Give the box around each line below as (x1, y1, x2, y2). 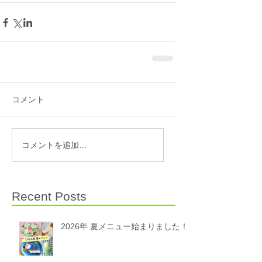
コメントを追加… (22, 140, 87, 150)
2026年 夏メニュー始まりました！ (61, 222, 188, 231)
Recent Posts (12, 189, 87, 203)
